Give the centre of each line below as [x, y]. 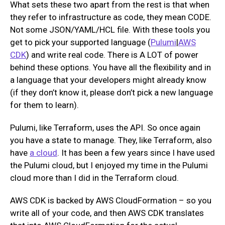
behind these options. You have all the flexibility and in [110, 67]
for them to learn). [44, 105]
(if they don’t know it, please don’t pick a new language [111, 92]
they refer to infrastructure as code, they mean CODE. [111, 17]
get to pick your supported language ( [80, 42]
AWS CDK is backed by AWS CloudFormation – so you [111, 201]
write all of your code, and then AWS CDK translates [107, 213]
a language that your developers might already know [108, 80]
